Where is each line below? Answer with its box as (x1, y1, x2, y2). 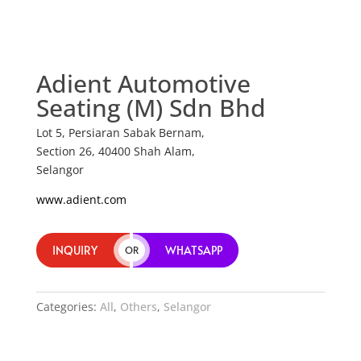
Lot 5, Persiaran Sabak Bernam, (35, 125, 205, 141)
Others (119, 299, 157, 315)
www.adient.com (35, 192, 127, 208)
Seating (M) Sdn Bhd (35, 91, 266, 125)
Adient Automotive (35, 67, 251, 101)
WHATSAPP (164, 243, 222, 259)
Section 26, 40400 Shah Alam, (35, 143, 195, 160)
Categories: (35, 299, 100, 315)
